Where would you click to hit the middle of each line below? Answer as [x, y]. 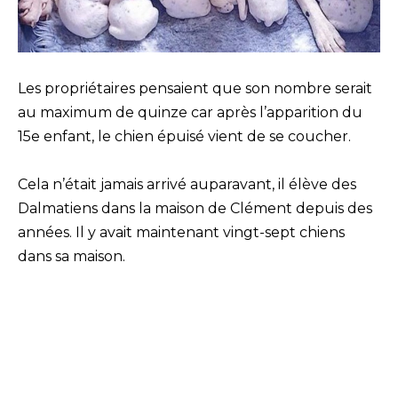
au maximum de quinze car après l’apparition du [190, 112]
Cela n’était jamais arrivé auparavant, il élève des [187, 185]
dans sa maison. [72, 257]
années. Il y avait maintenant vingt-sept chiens [181, 233]
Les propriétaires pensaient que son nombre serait [195, 88]
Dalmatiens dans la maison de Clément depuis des [195, 209]
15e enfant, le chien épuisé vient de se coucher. [184, 136]
